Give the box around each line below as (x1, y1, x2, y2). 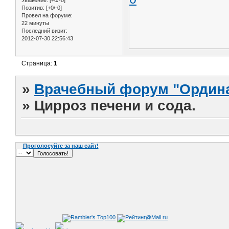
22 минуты (21, 20, 49, 27)
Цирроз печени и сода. (34, 97, 196, 113)
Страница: (21, 59, 54, 67)
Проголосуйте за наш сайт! (22, 142, 99, 149)
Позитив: (21, 5, 44, 11)
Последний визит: (21, 28, 67, 34)
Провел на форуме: (21, 12, 73, 19)
